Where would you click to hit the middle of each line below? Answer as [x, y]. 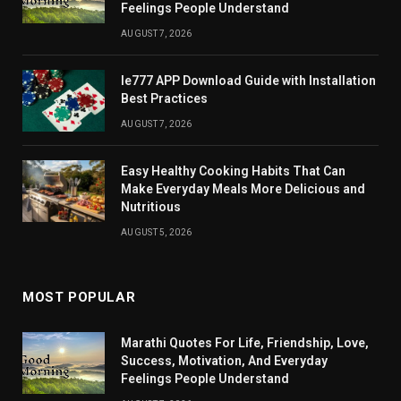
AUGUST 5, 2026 [157, 233]
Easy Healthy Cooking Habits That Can [233, 171]
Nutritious [151, 207]
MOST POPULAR [79, 298]
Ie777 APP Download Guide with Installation [248, 81]
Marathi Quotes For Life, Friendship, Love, [245, 343]
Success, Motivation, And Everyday [224, 361]
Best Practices [164, 99]
